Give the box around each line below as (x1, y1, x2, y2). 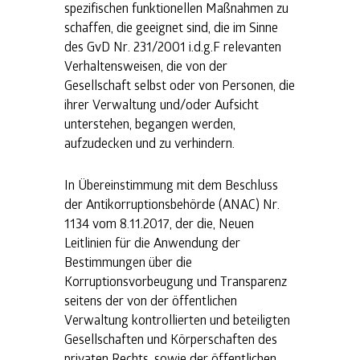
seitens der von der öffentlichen (64, 291, 237, 309)
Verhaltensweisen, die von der (64, 56, 227, 74)
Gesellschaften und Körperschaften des (64, 329, 277, 347)
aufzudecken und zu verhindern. (64, 133, 235, 151)
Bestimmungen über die (64, 252, 192, 270)
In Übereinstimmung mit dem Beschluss (64, 175, 278, 193)
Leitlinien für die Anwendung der (64, 233, 240, 251)
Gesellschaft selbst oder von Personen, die (64, 76, 295, 93)
